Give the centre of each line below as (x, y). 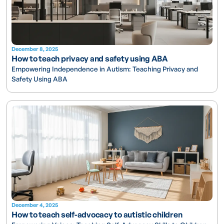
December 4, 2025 (35, 205)
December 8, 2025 (35, 49)
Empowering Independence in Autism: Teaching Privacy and (105, 68)
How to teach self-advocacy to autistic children (97, 215)
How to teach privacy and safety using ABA (90, 58)
